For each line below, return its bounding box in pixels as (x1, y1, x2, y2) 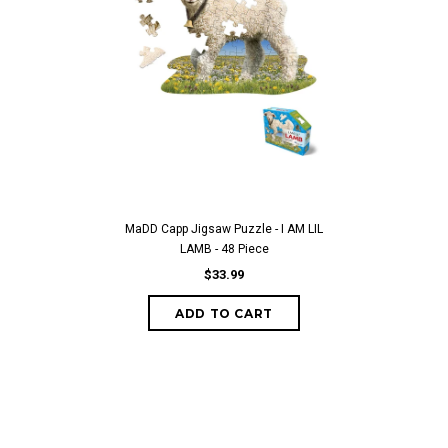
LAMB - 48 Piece (179, 242, 269, 256)
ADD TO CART (175, 306, 273, 321)
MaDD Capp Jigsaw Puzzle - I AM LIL (125, 222, 323, 236)
